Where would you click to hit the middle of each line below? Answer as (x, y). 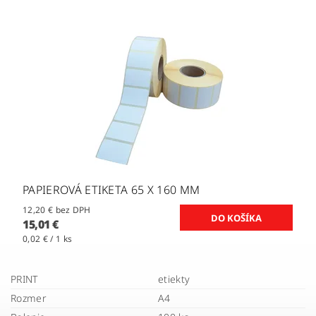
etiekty (174, 279)
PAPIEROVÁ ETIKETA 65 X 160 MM (111, 190)
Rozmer (29, 298)
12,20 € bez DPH (73, 210)
